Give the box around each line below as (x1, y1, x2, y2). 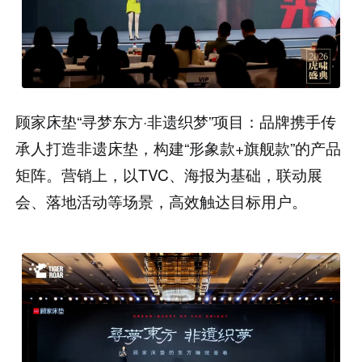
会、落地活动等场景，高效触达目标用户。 (15, 189, 308, 212)
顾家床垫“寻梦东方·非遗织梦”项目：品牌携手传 (15, 109, 337, 132)
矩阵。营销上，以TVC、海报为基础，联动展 (15, 162, 323, 185)
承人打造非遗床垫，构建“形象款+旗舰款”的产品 (15, 136, 342, 158)
